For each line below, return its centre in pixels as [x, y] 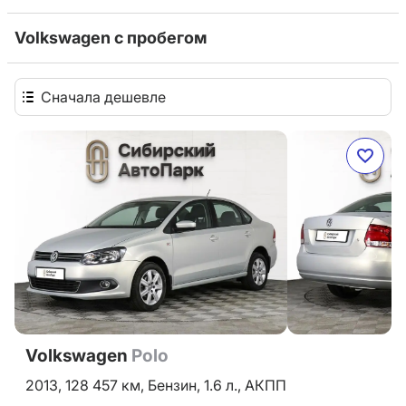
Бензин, [176, 385]
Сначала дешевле [103, 97]
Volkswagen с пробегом [111, 38]
